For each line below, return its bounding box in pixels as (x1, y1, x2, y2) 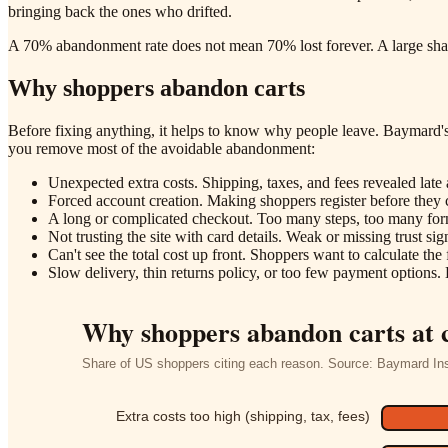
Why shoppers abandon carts (8, 74, 305, 101)
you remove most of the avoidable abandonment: (8, 139, 315, 157)
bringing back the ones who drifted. (8, 2, 232, 20)
